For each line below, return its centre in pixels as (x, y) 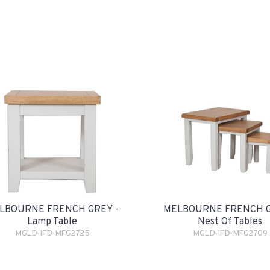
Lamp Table (52, 222)
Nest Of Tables (230, 222)
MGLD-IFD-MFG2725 (52, 234)
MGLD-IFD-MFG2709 (230, 234)
